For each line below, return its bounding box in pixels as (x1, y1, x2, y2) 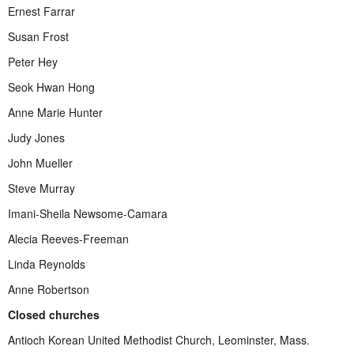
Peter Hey (8, 53, 58, 70)
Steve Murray (8, 179, 75, 196)
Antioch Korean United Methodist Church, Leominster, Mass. (8, 331, 310, 348)
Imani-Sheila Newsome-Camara (8, 205, 168, 221)
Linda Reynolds (8, 255, 85, 272)
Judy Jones (8, 129, 65, 145)
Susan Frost (8, 28, 69, 44)
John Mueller (8, 154, 73, 171)
